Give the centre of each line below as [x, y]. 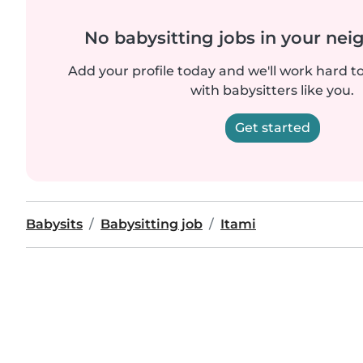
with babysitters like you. [272, 90]
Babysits [54, 224]
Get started [272, 127]
